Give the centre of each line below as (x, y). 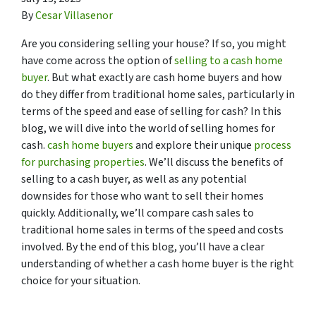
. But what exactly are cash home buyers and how (165, 77)
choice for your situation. (81, 280)
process (273, 145)
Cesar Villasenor (74, 15)
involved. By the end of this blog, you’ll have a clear (143, 247)
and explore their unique (195, 145)
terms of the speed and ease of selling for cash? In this (151, 111)
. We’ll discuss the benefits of (214, 162)
